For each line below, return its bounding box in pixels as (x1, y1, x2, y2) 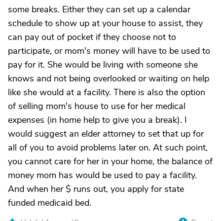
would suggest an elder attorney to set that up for (8, 128, 204, 140)
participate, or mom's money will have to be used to (8, 45, 210, 57)
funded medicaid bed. (8, 197, 91, 209)
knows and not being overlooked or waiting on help (8, 73, 209, 84)
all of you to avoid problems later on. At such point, (8, 142, 208, 153)
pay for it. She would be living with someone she (8, 59, 198, 71)
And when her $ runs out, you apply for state (8, 183, 184, 195)
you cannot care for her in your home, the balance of (8, 155, 213, 167)
